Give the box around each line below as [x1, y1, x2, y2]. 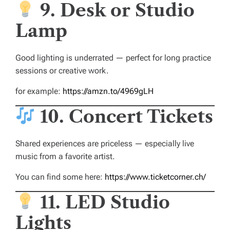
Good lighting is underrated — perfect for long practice [15, 53, 211, 63]
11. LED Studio [40, 191, 170, 214]
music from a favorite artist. [15, 151, 115, 162]
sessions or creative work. [15, 66, 109, 76]
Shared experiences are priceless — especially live [15, 139, 194, 149]
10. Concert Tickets [40, 106, 213, 128]
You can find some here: [15, 172, 105, 182]
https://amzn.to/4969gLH [63, 86, 154, 97]
